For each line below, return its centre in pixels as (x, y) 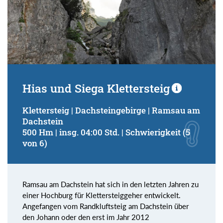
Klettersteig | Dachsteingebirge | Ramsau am (111, 110)
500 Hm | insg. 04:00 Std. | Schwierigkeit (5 (106, 132)
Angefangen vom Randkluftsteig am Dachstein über (106, 206)
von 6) (35, 143)
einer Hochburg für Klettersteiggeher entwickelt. (102, 195)
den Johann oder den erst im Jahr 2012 (86, 217)
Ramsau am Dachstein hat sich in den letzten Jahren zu (111, 184)
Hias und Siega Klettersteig (96, 88)
